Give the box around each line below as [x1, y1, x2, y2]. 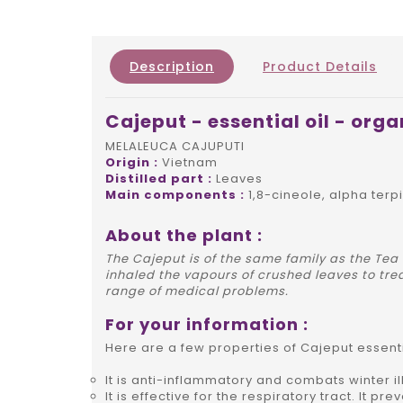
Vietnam [158, 154, 218, 172]
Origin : [105, 154, 158, 172]
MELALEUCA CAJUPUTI [105, 138, 245, 156]
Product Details [263, 58, 377, 76]
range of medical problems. [105, 282, 289, 300]
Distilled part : [105, 170, 212, 188]
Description [130, 58, 214, 76]
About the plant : [105, 224, 263, 247]
